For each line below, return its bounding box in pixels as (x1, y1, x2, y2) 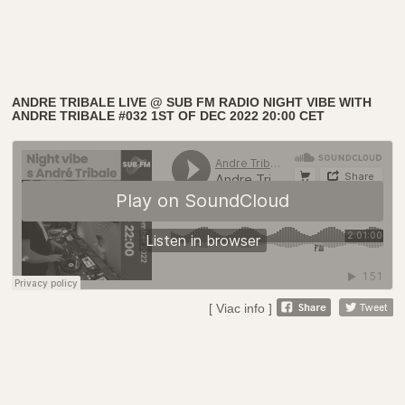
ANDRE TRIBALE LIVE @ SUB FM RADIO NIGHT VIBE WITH (12, 94, 372, 109)
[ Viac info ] (208, 300, 272, 316)
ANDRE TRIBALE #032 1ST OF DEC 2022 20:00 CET (12, 108, 325, 123)
